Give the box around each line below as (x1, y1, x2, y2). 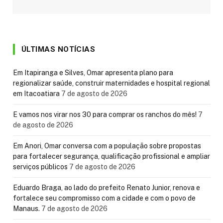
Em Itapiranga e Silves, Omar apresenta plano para (13, 69, 173, 77)
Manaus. (13, 205, 40, 213)
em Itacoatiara (13, 90, 60, 98)
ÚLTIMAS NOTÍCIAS (21, 45, 96, 54)
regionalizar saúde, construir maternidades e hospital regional (13, 79, 210, 88)
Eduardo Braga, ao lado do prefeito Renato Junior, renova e (13, 184, 200, 192)
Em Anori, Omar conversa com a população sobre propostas (13, 142, 201, 150)
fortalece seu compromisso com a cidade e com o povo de (13, 194, 196, 203)
